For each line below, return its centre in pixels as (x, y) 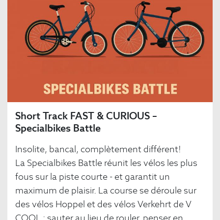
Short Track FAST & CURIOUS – (86, 116)
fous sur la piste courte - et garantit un (93, 177)
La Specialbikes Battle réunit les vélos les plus (106, 163)
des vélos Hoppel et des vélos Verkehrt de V (103, 204)
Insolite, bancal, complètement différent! (98, 149)
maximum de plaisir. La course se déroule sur (106, 191)
